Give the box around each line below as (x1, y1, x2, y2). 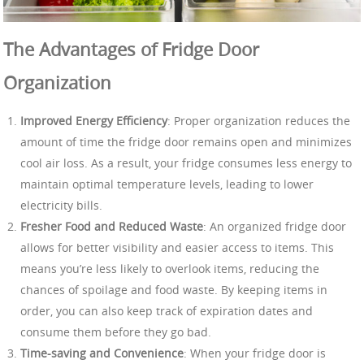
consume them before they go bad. (20, 323, 211, 340)
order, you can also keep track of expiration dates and (20, 302, 313, 318)
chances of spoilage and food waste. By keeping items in (20, 281, 327, 297)
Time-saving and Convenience (20, 344, 184, 361)
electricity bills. (20, 197, 102, 213)
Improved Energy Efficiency (20, 112, 167, 128)
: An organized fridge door (203, 218, 346, 234)
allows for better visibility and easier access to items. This (20, 239, 334, 255)
